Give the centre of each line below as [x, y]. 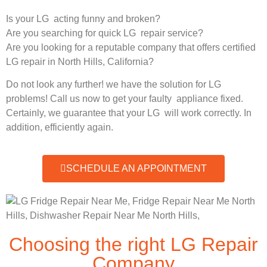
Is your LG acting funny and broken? [83, 18]
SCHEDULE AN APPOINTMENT [136, 169]
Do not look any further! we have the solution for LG [115, 84]
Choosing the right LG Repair [133, 245]
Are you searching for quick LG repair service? [105, 33]
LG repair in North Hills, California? [80, 61]
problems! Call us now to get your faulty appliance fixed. [125, 98]
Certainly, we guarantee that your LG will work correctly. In [129, 113]
